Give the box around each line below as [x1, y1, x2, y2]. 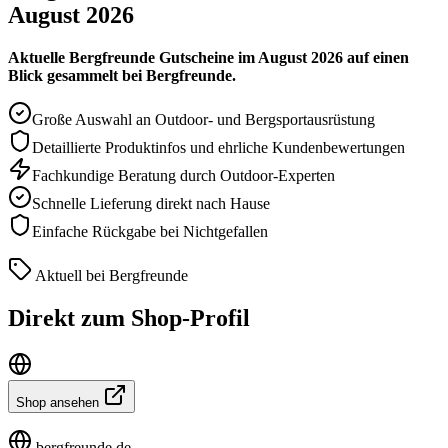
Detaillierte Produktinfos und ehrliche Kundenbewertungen [32, 138, 405, 156]
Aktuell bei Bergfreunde [32, 266, 188, 284]
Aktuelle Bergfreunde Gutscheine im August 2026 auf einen [8, 48, 409, 66]
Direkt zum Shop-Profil [8, 304, 250, 331]
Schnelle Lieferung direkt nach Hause [32, 194, 270, 212]
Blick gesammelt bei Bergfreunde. [8, 66, 236, 84]
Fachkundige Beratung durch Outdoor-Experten [32, 166, 335, 184]
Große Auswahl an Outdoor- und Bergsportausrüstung [32, 110, 375, 128]
